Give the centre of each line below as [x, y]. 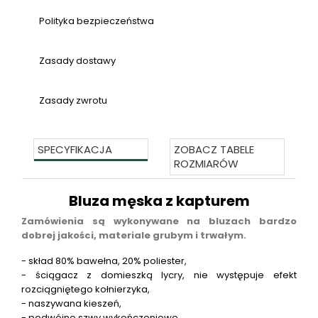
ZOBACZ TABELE [214, 150]
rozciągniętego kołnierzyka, [86, 290]
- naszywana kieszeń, [71, 304]
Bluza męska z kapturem [159, 201]
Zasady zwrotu [73, 101]
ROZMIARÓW [206, 164]
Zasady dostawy [77, 61]
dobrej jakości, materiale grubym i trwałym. [134, 236]
